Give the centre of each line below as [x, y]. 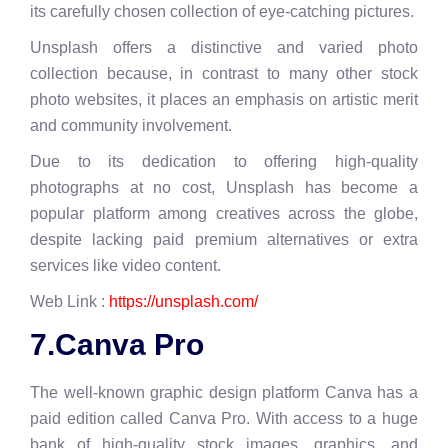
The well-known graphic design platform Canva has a [224, 393]
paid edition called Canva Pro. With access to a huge [224, 419]
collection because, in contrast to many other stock [224, 73]
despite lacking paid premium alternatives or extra [224, 239]
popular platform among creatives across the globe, [224, 213]
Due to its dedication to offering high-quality [224, 161]
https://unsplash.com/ [183, 302]
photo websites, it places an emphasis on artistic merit [224, 99]
